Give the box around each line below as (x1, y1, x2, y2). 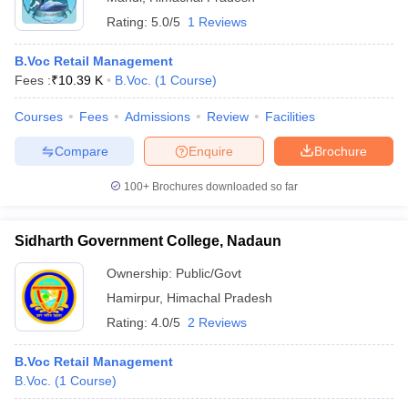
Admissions (125, 109, 190, 124)
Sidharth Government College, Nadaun (15, 233, 281, 249)
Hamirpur (107, 291, 159, 305)
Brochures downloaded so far (149, 180, 298, 193)
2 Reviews (188, 315, 247, 330)
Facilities (265, 109, 315, 124)
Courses (15, 109, 63, 124)
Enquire (189, 143, 233, 158)
